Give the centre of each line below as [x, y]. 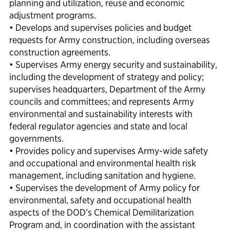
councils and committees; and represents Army [102, 102]
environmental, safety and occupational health [100, 200]
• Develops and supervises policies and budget [100, 28]
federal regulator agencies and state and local [98, 126]
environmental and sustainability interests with [101, 114]
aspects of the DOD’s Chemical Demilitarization [102, 213]
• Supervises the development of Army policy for [104, 188]
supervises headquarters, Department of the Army [107, 89]
